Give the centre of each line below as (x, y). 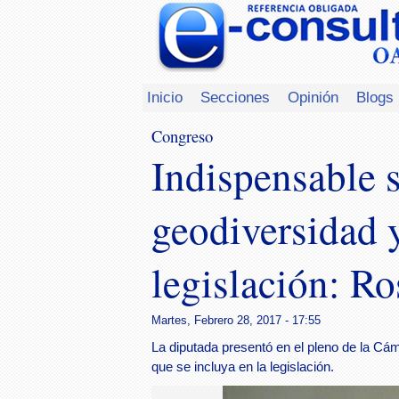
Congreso (182, 136)
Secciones (235, 97)
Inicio (165, 97)
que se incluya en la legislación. (243, 367)
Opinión (313, 97)
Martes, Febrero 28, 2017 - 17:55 (236, 320)
